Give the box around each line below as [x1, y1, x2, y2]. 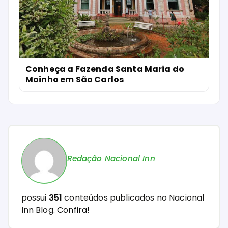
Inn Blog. [21, 204, 58, 216]
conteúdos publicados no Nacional [62, 191, 205, 204]
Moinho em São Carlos [25, 74, 124, 86]
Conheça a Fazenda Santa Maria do [25, 63, 185, 75]
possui [21, 191, 49, 204]
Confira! [57, 204, 90, 216]
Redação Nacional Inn [67, 153, 155, 164]
